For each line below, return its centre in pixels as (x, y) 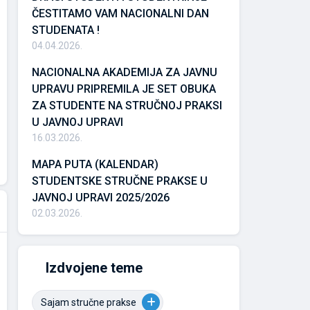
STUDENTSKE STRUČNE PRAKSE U (120, 181)
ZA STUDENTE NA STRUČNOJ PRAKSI (127, 106)
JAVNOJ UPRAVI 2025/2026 (101, 198)
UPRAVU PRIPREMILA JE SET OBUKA (124, 89)
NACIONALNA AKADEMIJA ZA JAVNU (125, 72)
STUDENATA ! (66, 30)
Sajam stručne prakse (89, 302)
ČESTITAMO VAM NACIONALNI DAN (120, 13)
